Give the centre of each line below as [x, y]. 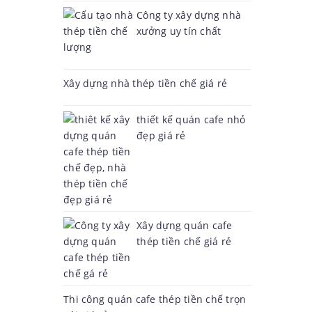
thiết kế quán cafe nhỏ [191, 119]
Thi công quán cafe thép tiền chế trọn [155, 299]
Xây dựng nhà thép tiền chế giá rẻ [146, 83]
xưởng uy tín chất [179, 31]
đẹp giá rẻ [161, 135]
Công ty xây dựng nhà [189, 15]
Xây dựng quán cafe [185, 225]
